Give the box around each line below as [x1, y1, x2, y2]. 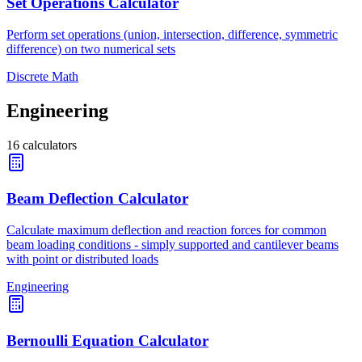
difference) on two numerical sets [6, 41, 175, 56]
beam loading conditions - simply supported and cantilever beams [6, 238, 339, 252]
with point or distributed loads [6, 252, 158, 267]
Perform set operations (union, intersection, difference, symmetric [6, 27, 338, 41]
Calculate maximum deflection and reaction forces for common [6, 223, 326, 238]
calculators [23, 137, 77, 152]
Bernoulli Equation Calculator [6, 331, 208, 349]
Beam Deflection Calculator [6, 190, 188, 208]
